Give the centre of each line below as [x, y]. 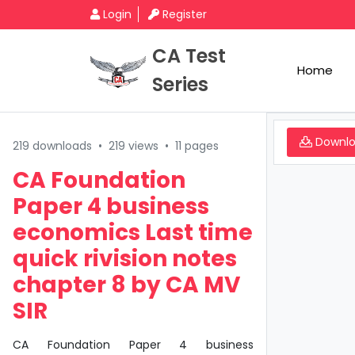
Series [180, 84]
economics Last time [133, 233]
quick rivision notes [125, 259]
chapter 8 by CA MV [126, 285]
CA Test [189, 56]
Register [185, 14]
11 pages [197, 146]
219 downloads [52, 146]
